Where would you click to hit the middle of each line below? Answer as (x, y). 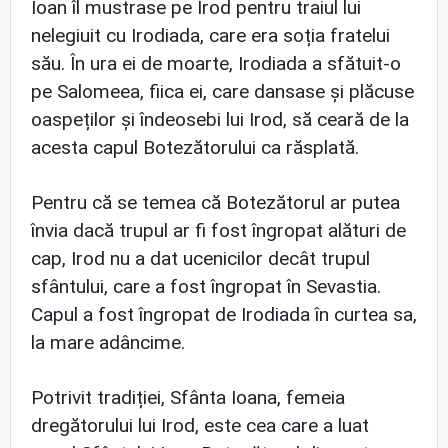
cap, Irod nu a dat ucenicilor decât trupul (200, 258)
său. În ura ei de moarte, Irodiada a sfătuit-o (216, 63)
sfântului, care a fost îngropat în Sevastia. (206, 286)
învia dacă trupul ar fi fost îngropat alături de (218, 230)
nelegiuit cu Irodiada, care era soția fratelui (210, 35)
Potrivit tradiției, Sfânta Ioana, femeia (188, 398)
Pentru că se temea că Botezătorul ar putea (215, 202)
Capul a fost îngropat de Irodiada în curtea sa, (224, 314)
